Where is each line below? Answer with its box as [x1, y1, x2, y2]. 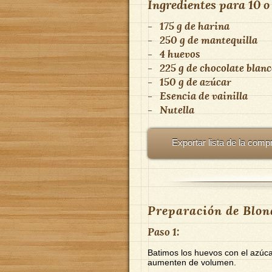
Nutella [160, 102, 194, 117]
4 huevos [160, 46, 200, 61]
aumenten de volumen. [148, 257, 236, 267]
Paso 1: [148, 224, 179, 239]
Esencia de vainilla [160, 88, 248, 103]
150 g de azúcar [160, 74, 231, 89]
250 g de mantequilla [160, 32, 257, 47]
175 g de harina [160, 18, 229, 33]
